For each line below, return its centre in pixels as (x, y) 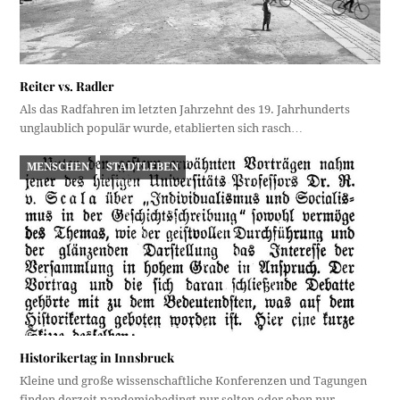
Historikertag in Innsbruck (97, 357)
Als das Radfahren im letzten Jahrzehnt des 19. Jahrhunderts (185, 110)
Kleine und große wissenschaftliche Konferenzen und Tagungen (194, 380)
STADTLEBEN (143, 167)
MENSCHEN (58, 167)
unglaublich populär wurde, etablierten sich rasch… (162, 129)
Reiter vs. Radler (67, 87)
